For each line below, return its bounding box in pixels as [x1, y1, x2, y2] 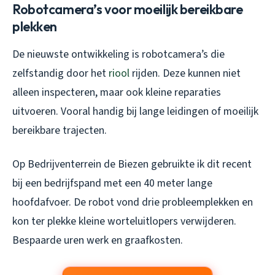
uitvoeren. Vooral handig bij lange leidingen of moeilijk [12, 103, 258, 119]
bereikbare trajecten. [12, 122, 107, 138]
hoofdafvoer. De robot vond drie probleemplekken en [12, 194, 253, 210]
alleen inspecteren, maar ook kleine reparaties [12, 84, 221, 100]
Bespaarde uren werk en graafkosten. [12, 232, 183, 248]
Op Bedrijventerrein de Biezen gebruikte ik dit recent [12, 156, 252, 172]
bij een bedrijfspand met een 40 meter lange [12, 175, 212, 191]
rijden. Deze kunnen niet [130, 65, 241, 81]
